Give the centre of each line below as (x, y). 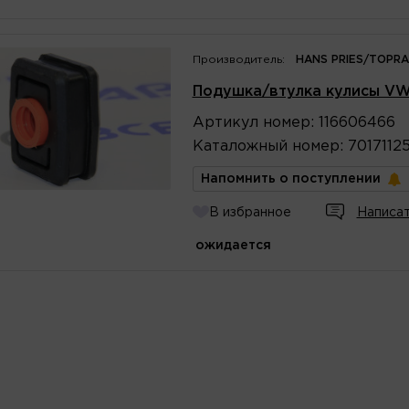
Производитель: (238, 59)
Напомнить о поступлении (290, 178)
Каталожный (240, 146)
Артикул (225, 122)
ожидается (233, 245)
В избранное (250, 212)
